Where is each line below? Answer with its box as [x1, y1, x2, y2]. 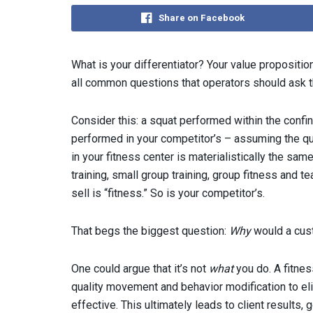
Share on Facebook [159, 10, 245, 24]
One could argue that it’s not [71, 261, 209, 275]
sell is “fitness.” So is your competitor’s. [71, 186, 265, 200]
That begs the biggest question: [71, 224, 229, 238]
